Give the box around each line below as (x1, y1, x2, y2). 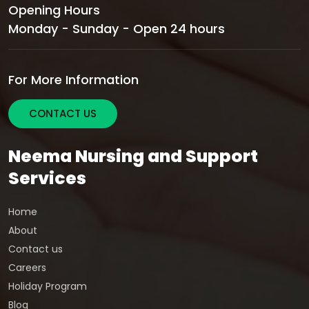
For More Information (8, 70, 139, 88)
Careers (8, 260, 46, 275)
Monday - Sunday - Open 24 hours (8, 19, 225, 37)
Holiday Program (8, 279, 87, 293)
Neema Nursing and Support (8, 143, 258, 168)
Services (8, 166, 86, 190)
